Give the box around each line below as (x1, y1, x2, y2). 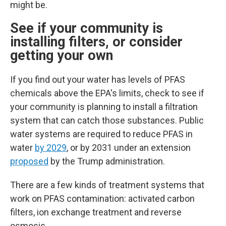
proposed (10, 156, 48, 166)
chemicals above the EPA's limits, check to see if (10, 88, 204, 98)
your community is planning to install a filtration (10, 101, 198, 112)
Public (179, 115, 204, 126)
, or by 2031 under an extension (67, 142, 191, 153)
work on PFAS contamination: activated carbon (10, 193, 195, 204)
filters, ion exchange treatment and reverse (10, 207, 182, 217)
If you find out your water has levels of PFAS (10, 74, 185, 85)
